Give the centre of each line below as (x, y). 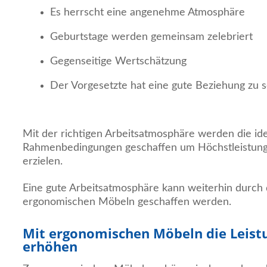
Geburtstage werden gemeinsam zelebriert (151, 37)
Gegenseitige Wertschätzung (118, 61)
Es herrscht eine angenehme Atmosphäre (148, 12)
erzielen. (43, 161)
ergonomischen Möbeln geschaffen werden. (127, 202)
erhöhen (50, 246)
